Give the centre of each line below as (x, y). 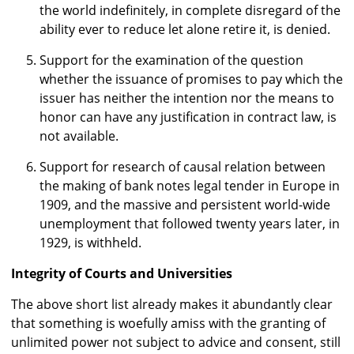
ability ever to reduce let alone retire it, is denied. (185, 30)
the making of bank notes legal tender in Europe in (190, 186)
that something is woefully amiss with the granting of (168, 324)
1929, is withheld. (90, 243)
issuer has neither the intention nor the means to (187, 98)
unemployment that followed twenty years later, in (190, 224)
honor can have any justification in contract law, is (188, 117)
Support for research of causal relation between (183, 167)
